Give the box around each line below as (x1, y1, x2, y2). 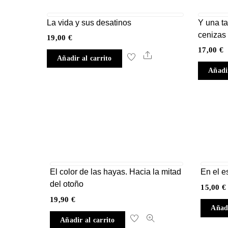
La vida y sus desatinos (47, 18, 131, 27)
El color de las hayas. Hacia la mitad (50, 167, 182, 177)
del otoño (50, 180, 84, 189)
